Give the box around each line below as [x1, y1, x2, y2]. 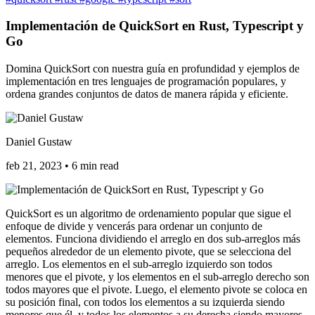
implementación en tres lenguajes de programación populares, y [6, 75, 286, 88]
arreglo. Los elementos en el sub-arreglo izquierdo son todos [6, 258, 272, 271]
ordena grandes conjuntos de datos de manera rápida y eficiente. [6, 88, 288, 101]
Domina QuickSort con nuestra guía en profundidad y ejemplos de [6, 63, 300, 75]
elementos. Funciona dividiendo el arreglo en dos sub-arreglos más [6, 233, 300, 245]
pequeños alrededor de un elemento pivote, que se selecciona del [6, 245, 291, 258]
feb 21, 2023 [6, 160, 62, 172]
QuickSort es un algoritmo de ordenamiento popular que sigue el [6, 207, 291, 220]
